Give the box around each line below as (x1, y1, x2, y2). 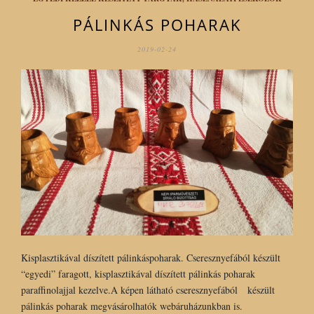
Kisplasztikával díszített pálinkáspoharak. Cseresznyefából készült (21, 250, 280, 264)
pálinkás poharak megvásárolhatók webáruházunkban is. (21, 299, 243, 313)
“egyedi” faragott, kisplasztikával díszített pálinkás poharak (21, 266, 255, 280)
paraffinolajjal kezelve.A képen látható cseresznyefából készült (21, 282, 275, 296)
